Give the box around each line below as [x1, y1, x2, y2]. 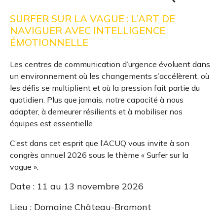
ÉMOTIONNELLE [10, 36, 88, 48]
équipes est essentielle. [10, 118, 94, 128]
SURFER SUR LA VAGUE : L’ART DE [10, 12, 175, 25]
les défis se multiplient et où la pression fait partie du [10, 83, 200, 93]
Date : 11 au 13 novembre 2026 [10, 181, 144, 192]
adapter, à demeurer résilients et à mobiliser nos [10, 107, 183, 116]
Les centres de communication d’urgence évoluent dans [10, 59, 210, 69]
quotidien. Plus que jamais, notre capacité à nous [10, 95, 184, 105]
